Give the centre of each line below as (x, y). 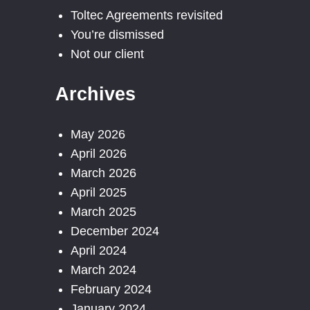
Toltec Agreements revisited (146, 16)
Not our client (107, 54)
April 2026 (98, 154)
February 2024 (111, 290)
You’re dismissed (117, 35)
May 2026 (98, 135)
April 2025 (98, 193)
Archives (95, 94)
